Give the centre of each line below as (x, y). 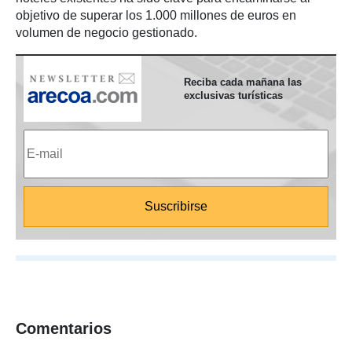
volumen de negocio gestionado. (106, 33)
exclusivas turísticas (233, 96)
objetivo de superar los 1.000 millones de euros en (156, 16)
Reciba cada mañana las (243, 82)
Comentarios (64, 329)
